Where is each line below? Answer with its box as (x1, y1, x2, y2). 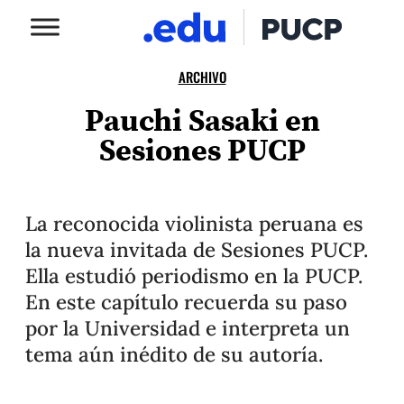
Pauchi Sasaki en (84, 99, 320, 141)
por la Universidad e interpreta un (25, 315, 350, 341)
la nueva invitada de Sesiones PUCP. (25, 236, 368, 262)
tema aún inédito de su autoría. (25, 341, 323, 367)
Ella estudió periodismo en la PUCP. (25, 262, 363, 289)
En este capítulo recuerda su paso (25, 289, 347, 315)
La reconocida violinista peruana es (25, 210, 363, 236)
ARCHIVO (178, 67, 226, 87)
